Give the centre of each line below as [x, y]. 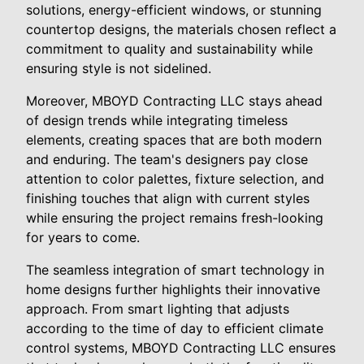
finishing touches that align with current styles [168, 198]
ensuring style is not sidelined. [119, 68]
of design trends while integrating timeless [157, 120]
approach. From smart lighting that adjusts [158, 308]
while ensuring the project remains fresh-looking [175, 217]
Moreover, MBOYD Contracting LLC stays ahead [174, 100]
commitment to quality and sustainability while [169, 48]
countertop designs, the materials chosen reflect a [181, 29]
